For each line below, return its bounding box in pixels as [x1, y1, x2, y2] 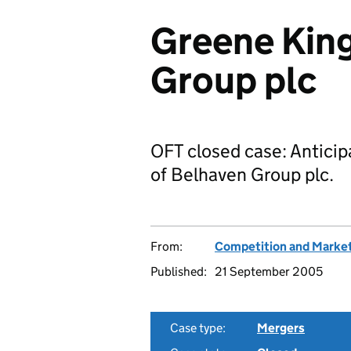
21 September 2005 [215, 264, 323, 279]
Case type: [170, 320, 226, 335]
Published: [150, 264, 207, 279]
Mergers [257, 320, 305, 335]
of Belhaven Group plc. [150, 163, 334, 186]
